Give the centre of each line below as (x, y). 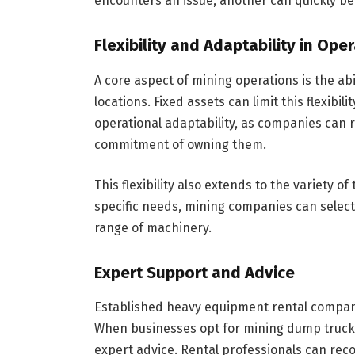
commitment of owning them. (180, 144)
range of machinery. (153, 228)
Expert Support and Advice (194, 272)
